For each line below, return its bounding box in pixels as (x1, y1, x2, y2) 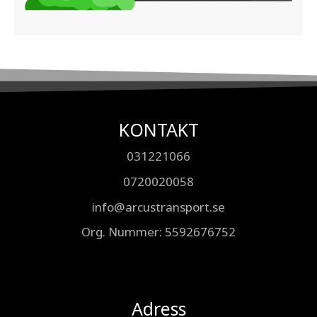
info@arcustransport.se (92, 198, 225, 215)
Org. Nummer (81, 224, 159, 241)
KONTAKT (118, 117, 199, 142)
